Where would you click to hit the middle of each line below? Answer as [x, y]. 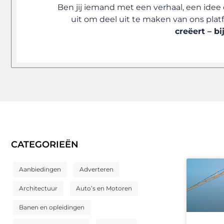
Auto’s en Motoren [104, 188]
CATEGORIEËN [45, 144]
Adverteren [96, 169]
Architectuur [38, 188]
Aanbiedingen [40, 169]
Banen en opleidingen [52, 207]
